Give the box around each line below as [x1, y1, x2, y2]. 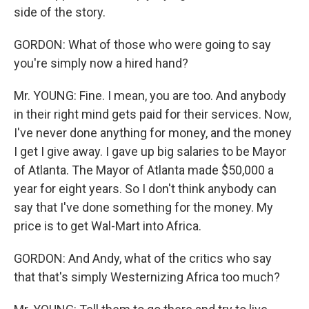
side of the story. [14, 5, 106, 19]
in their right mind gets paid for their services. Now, [14, 107, 291, 121]
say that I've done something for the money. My [14, 200, 273, 215]
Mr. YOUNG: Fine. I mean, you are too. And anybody [14, 88, 286, 103]
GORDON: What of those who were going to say [14, 37, 271, 52]
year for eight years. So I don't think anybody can [14, 181, 277, 196]
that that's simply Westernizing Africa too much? [14, 270, 280, 284]
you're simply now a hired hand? [14, 56, 188, 70]
